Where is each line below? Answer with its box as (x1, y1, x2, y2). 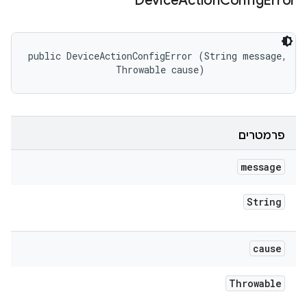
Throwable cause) (28, 63, 205, 76)
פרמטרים (238, 129, 285, 143)
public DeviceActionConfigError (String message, (28, 49, 293, 62)
